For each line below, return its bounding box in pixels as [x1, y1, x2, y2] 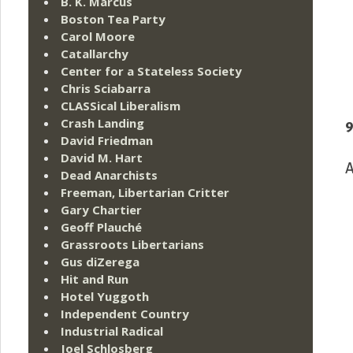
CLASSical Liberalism [61, 98, 180, 114]
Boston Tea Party [61, 11, 165, 28]
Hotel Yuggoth [61, 288, 149, 305]
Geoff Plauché [61, 219, 142, 236]
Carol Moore [61, 28, 135, 45]
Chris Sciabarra [61, 80, 150, 97]
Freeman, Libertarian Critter [61, 184, 229, 201]
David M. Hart [61, 150, 143, 166]
